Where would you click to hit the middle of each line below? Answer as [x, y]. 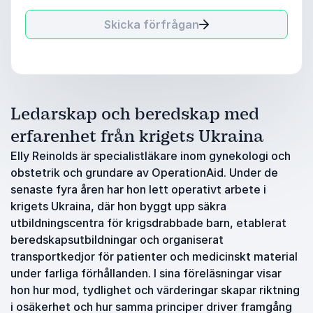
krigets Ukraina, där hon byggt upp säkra [118, 206]
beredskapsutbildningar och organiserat [117, 240]
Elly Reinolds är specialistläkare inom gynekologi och [151, 156]
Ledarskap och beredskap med [135, 114]
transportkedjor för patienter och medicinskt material [154, 256]
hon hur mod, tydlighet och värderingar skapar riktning [155, 290]
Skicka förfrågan [152, 24]
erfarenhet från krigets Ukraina [137, 136]
